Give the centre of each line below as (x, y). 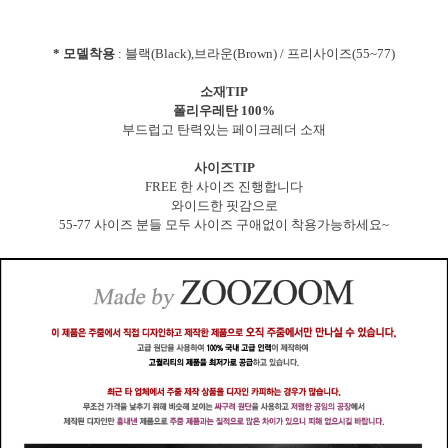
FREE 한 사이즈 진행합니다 (224, 187)
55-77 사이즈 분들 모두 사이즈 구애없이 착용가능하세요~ (224, 225)
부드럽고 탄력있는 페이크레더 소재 (224, 130)
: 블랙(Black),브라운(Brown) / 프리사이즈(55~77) (255, 54)
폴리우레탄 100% (224, 111)
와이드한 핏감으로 (224, 206)
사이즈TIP (224, 168)
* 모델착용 (84, 54)
